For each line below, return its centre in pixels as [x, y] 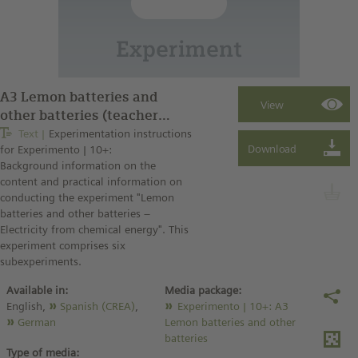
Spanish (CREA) [97, 306]
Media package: [203, 290]
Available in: [37, 290]
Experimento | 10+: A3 [233, 306]
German [37, 322]
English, [28, 306]
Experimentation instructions [120, 133]
